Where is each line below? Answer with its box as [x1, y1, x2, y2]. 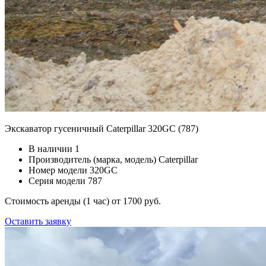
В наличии [28, 143, 72, 154]
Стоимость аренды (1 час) [5, 195, 112, 206]
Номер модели [28, 164, 87, 175]
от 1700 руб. [112, 195, 161, 206]
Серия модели [28, 175, 85, 186]
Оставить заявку [5, 216, 71, 226]
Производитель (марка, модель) [28, 154, 156, 164]
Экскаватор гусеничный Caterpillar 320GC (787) [5, 123, 198, 134]
